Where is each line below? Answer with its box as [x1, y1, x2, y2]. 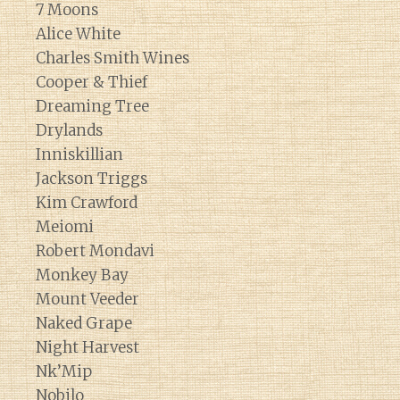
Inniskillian [36, 145, 123, 164]
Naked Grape [36, 313, 132, 333]
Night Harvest [36, 337, 139, 357]
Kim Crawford [36, 193, 137, 212]
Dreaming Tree [36, 96, 149, 116]
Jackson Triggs [36, 169, 147, 188]
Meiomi [36, 217, 94, 237]
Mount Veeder [36, 289, 139, 309]
